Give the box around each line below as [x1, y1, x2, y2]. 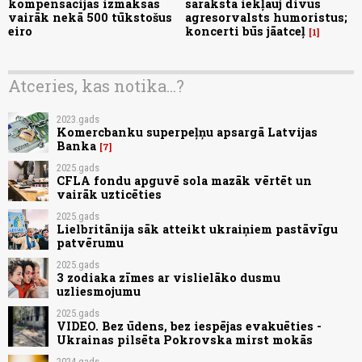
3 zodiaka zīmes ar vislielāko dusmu [57, 269, 280, 285]
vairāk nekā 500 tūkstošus [8, 10, 172, 26]
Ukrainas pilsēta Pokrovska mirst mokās [57, 331, 313, 347]
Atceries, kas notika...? [8, 75, 184, 97]
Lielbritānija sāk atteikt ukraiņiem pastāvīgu [57, 221, 338, 237]
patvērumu [57, 234, 124, 250]
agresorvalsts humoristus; [185, 10, 347, 26]
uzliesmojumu [57, 283, 141, 299]
